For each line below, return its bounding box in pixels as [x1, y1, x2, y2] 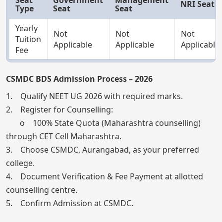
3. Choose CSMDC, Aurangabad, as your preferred [6, 144, 199, 155]
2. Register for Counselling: [6, 104, 113, 115]
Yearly [15, 22, 38, 34]
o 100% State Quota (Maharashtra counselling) [6, 117, 201, 128]
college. [6, 157, 35, 168]
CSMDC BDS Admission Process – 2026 [6, 73, 153, 84]
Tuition [15, 33, 41, 45]
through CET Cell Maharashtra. [6, 130, 121, 142]
